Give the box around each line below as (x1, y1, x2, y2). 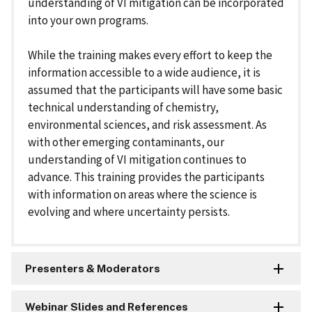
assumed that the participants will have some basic (28, 81, 283, 97)
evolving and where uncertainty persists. (28, 203, 230, 219)
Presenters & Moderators (25, 262, 160, 274)
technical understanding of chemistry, (28, 99, 219, 115)
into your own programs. (28, 12, 148, 28)
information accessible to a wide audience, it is (28, 64, 260, 80)
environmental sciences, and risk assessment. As (28, 116, 267, 132)
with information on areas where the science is (28, 186, 257, 202)
